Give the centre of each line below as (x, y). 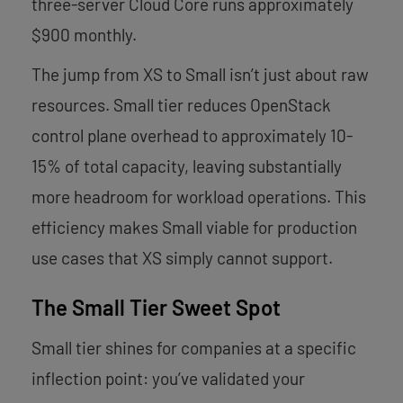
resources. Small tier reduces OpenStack (181, 104)
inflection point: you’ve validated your (168, 378)
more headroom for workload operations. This (199, 196)
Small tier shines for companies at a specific (194, 347)
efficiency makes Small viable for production (194, 227)
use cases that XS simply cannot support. (182, 257)
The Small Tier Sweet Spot (156, 307)
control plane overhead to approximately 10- (192, 135)
